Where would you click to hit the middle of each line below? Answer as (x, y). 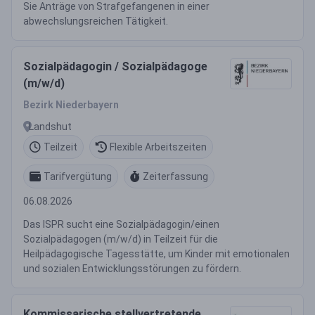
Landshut (50, 126)
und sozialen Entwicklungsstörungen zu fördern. (132, 269)
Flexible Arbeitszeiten (158, 147)
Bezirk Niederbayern (71, 105)
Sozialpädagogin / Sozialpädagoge (115, 66)
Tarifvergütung (78, 176)
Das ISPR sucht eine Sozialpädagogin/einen (121, 224)
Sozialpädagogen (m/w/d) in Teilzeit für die (121, 239)
